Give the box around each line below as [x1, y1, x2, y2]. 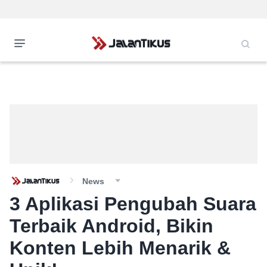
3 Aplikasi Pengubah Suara [10, 193, 256, 215]
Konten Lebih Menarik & [10, 237, 231, 259]
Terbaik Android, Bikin [10, 215, 213, 237]
